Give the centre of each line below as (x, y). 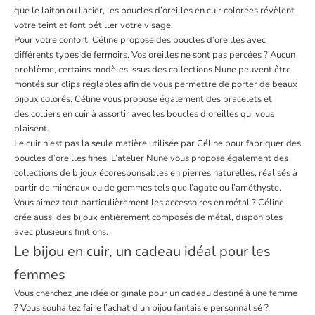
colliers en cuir (60, 114)
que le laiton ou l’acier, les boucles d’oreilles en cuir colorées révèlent (154, 11)
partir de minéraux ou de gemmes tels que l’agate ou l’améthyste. (148, 188)
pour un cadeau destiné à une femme (222, 294)
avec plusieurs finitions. (61, 232)
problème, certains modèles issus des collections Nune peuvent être (153, 70)
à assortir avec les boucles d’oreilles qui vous (182, 114)
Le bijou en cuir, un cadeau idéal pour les (142, 252)
